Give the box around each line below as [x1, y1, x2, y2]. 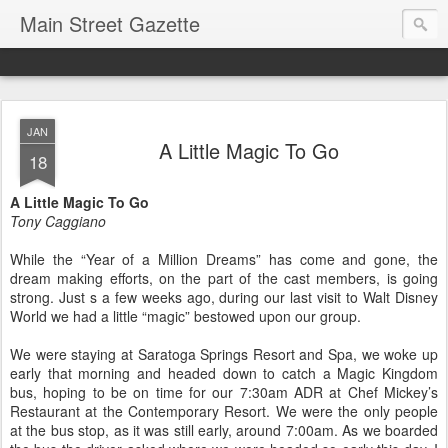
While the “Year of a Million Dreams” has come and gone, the [10, 249, 438, 269]
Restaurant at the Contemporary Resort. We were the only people [10, 401, 438, 421]
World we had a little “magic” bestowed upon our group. [10, 306, 361, 326]
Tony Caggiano [10, 211, 106, 231]
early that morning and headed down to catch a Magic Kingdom [10, 363, 438, 383]
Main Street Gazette [20, 9, 200, 38]
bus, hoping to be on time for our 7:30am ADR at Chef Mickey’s [10, 382, 438, 402]
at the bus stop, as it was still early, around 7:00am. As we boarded [10, 420, 438, 440]
